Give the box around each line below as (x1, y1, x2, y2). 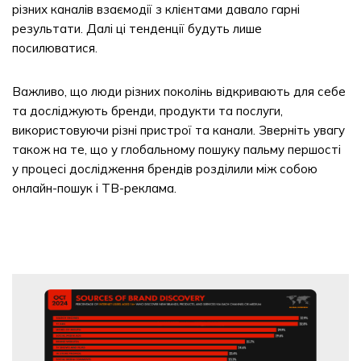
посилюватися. (12, 40, 98, 56)
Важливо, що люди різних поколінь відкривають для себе (12, 84, 346, 99)
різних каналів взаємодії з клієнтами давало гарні (12, 2, 300, 17)
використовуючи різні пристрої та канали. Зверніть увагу (12, 122, 345, 138)
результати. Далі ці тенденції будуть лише (12, 21, 262, 36)
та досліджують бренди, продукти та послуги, (12, 103, 283, 118)
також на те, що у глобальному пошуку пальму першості (12, 142, 341, 157)
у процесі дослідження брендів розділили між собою (12, 161, 317, 176)
